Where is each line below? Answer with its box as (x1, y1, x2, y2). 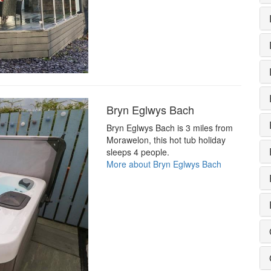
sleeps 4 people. (106, 145, 169, 158)
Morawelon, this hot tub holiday (106, 133, 226, 146)
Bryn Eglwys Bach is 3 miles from (106, 121, 233, 134)
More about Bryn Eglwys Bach (106, 157, 221, 170)
